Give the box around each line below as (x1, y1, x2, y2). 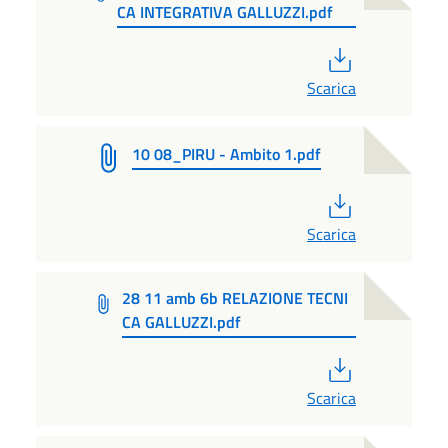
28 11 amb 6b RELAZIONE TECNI (121, 286, 348, 311)
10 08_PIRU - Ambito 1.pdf (132, 141, 321, 166)
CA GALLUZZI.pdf (121, 310, 241, 335)
